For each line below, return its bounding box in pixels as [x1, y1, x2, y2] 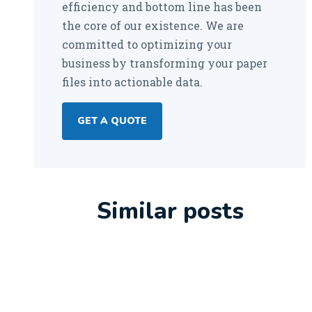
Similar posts [96, 196, 244, 227]
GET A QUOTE [77, 114, 147, 127]
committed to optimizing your [62, 37, 232, 52]
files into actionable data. [62, 75, 203, 89]
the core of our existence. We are [62, 18, 244, 33]
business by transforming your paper [62, 56, 267, 70]
